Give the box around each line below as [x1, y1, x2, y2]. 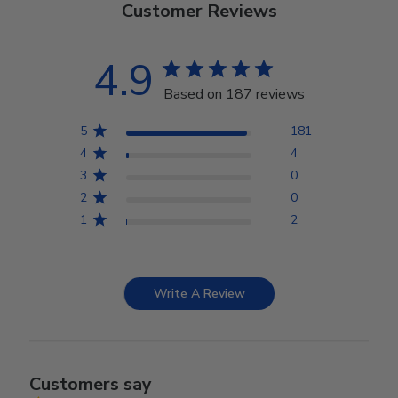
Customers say [29, 371, 153, 396]
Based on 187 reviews [163, 84, 305, 104]
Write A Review [154, 284, 245, 302]
